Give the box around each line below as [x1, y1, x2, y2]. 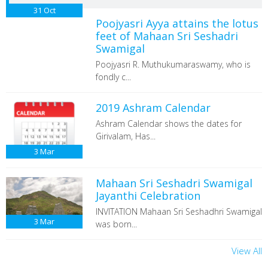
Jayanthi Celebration [95, 188, 200, 203]
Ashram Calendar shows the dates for [95, 118, 242, 129]
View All [232, 245, 262, 257]
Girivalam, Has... [95, 130, 156, 142]
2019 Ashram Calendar [95, 100, 211, 115]
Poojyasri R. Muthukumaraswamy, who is [95, 59, 251, 70]
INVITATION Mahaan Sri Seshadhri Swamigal [95, 206, 262, 218]
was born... [95, 218, 137, 230]
